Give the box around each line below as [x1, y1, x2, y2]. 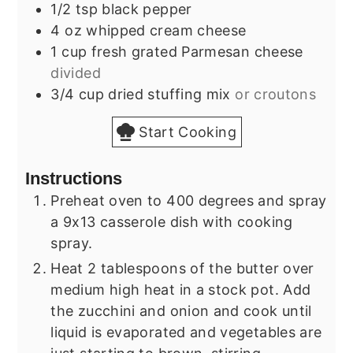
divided [50, 64, 101, 81]
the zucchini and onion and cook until [50, 302, 312, 319]
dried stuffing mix [108, 85, 231, 102]
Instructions [25, 168, 123, 188]
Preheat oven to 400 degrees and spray [50, 191, 327, 209]
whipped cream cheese [86, 21, 247, 39]
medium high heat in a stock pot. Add [50, 281, 311, 298]
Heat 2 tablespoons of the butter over [50, 259, 314, 277]
